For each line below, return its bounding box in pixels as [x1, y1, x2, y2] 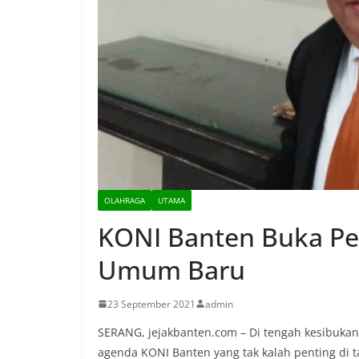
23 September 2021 [107, 296, 196, 311]
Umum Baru [98, 252, 245, 287]
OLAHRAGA [104, 194, 145, 206]
